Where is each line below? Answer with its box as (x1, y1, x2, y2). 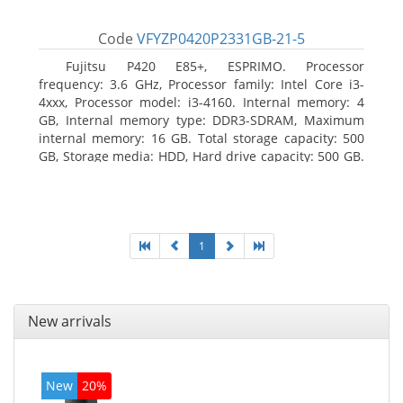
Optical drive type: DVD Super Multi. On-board (39, 166, 364, 183)
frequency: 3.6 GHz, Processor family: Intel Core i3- (39, 76, 364, 93)
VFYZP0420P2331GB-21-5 (137, 29, 305, 49)
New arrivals (28, 311, 112, 331)
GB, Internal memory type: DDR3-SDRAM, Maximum (39, 112, 364, 129)
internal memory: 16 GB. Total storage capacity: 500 (39, 130, 364, 147)
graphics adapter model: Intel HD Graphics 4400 (39, 184, 329, 201)
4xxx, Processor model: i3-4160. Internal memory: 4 (39, 94, 364, 111)
